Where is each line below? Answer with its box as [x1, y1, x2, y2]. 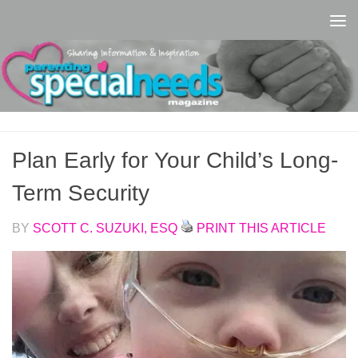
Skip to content [22, 15, 137, 33]
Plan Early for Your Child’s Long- [12, 147, 338, 173]
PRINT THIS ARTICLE [197, 220, 326, 235]
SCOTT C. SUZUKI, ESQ [33, 220, 177, 235]
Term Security [12, 180, 149, 205]
